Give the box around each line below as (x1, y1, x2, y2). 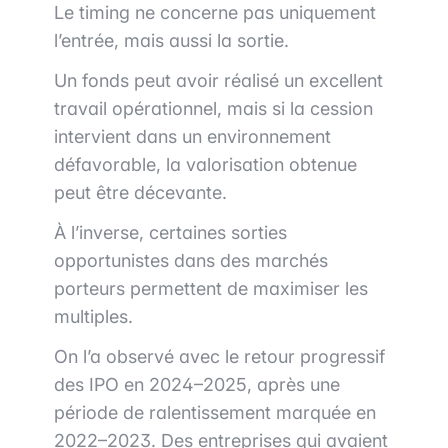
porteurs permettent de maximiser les (54, 278, 368, 300)
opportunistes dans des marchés (54, 250, 328, 272)
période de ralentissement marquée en (54, 402, 376, 424)
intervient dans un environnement (54, 126, 331, 148)
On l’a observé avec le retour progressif (54, 346, 385, 368)
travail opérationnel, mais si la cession (54, 98, 373, 120)
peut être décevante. (54, 182, 227, 204)
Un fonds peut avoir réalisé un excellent (54, 70, 383, 92)
